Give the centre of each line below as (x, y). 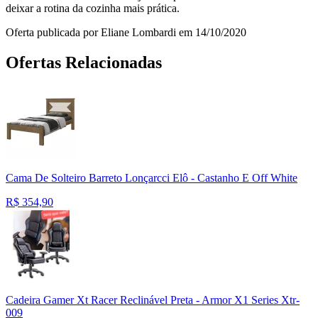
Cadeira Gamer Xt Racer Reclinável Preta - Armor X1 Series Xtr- (153, 300)
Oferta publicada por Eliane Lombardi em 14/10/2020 (126, 32)
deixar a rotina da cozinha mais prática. (93, 8)
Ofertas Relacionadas (84, 62)
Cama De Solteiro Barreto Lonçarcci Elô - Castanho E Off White (152, 177)
